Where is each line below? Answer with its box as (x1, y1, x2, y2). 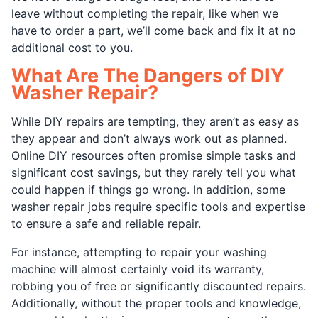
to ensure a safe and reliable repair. (11, 216, 201, 231)
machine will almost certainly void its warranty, (11, 262, 264, 276)
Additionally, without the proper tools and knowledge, (11, 296, 301, 310)
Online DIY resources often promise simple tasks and (11, 148, 296, 163)
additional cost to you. (11, 40, 133, 55)
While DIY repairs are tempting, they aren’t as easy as (11, 114, 299, 128)
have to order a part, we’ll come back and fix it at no (11, 23, 296, 38)
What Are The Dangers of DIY (11, 64, 285, 87)
